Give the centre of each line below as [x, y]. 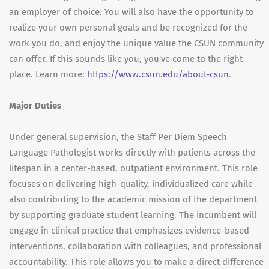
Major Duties [35, 105]
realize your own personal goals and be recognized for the [128, 27]
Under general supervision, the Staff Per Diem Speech [118, 137]
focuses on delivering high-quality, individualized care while [131, 183]
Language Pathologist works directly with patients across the [132, 152]
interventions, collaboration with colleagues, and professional [135, 246]
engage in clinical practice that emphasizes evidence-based [129, 230]
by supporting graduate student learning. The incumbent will [133, 215]
